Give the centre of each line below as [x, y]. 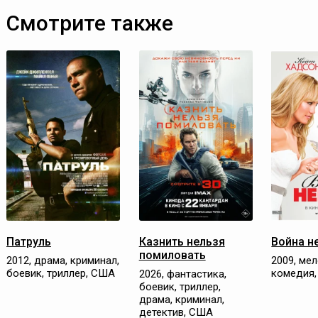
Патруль [29, 242]
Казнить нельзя [182, 242]
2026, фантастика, [182, 274]
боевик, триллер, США [61, 273]
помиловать [172, 255]
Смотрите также [90, 23]
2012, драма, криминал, [63, 261]
